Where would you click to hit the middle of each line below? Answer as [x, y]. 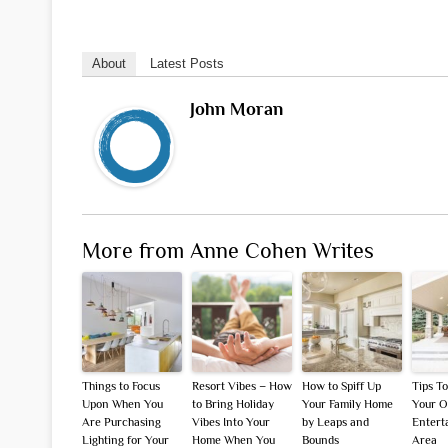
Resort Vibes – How [242, 385]
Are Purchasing [121, 421]
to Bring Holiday [233, 403]
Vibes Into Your [231, 421]
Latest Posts [187, 63]
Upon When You [122, 403]
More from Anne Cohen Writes [228, 250]
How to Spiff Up [341, 385]
